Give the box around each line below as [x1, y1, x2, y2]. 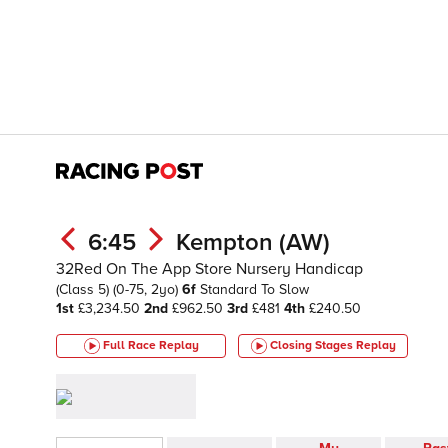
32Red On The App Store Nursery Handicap [56, 259, 363, 279]
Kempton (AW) [176, 228, 330, 257]
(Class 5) [56, 281, 113, 298]
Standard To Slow [200, 281, 309, 298]
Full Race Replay [102, 338, 199, 353]
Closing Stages [269, 338, 356, 353]
